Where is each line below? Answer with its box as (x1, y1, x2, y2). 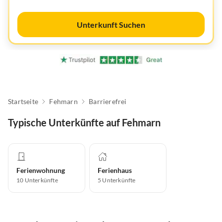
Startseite (8, 97, 38, 106)
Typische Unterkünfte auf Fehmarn (8, 116, 161, 129)
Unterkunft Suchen (77, 20, 145, 29)
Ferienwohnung (16, 166, 65, 175)
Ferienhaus (98, 166, 132, 175)
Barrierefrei (89, 97, 127, 106)
